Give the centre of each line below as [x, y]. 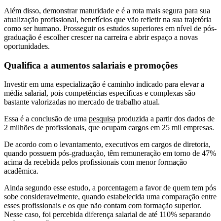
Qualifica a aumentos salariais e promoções [91, 65]
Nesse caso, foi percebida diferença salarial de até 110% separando [107, 215]
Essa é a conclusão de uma [46, 119]
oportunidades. [27, 46]
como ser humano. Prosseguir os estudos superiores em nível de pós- [110, 28]
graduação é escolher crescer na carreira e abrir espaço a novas [101, 37]
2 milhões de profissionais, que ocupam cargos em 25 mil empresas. [109, 128]
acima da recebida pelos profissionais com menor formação [95, 162]
